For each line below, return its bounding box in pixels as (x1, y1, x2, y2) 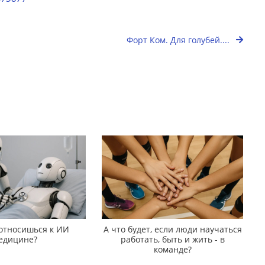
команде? (153, 243, 192, 255)
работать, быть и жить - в (120, 233, 225, 245)
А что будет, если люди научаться (103, 223, 242, 235)
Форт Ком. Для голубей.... (127, 34, 232, 46)
